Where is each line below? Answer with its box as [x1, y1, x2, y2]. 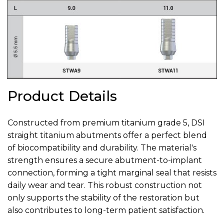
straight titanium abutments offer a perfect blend [7, 130, 207, 140]
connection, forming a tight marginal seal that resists [7, 168, 216, 178]
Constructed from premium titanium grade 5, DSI [7, 118, 205, 128]
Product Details [7, 87, 117, 104]
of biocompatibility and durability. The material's [7, 143, 196, 153]
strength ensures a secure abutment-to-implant [7, 155, 202, 165]
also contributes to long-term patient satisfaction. [7, 205, 204, 215]
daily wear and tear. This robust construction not [7, 180, 202, 190]
